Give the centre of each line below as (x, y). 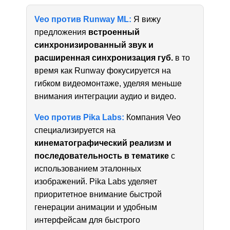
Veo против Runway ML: (83, 19)
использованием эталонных (88, 168)
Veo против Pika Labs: (80, 117)
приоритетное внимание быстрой (98, 194)
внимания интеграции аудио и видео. (106, 96)
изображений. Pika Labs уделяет (96, 181)
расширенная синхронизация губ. (104, 57)
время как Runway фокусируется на (103, 70)
